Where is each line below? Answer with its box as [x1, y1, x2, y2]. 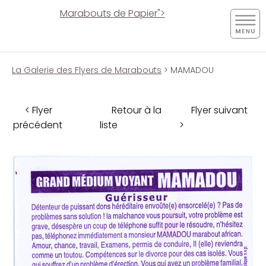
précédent [13, 118, 62, 132]
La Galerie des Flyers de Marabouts [12, 64, 161, 76]
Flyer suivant [191, 103, 248, 117]
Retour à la [112, 103, 161, 117]
